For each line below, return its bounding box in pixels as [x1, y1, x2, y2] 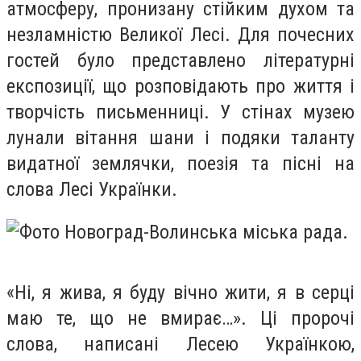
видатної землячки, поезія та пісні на [6, 151, 355, 175]
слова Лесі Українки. [6, 177, 177, 201]
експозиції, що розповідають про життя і [6, 74, 355, 98]
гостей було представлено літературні [6, 48, 355, 72]
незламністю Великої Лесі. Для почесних [6, 23, 355, 46]
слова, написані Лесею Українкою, [6, 333, 355, 356]
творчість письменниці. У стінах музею [6, 100, 355, 123]
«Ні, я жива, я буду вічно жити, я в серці [6, 281, 355, 305]
